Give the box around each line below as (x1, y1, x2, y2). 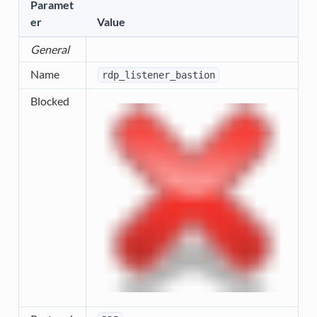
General (30, 42, 69, 57)
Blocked (30, 94, 69, 108)
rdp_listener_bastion (101, 69, 215, 81)
